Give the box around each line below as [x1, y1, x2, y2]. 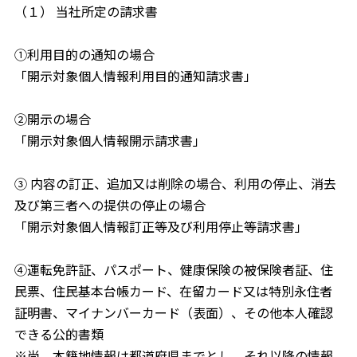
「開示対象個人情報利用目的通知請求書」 [14, 66, 257, 85]
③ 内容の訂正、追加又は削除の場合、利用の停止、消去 [14, 174, 336, 193]
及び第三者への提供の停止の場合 [14, 195, 206, 214]
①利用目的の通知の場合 [14, 45, 155, 64]
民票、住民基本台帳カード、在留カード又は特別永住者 [14, 281, 332, 300]
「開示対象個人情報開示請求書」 [14, 131, 206, 150]
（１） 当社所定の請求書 [14, 2, 158, 21]
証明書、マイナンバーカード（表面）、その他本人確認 [14, 303, 333, 322]
